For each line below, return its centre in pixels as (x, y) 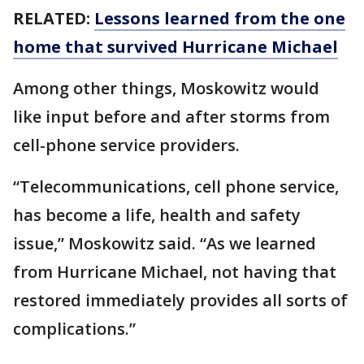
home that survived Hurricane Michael (175, 47)
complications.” (74, 329)
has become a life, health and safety (157, 215)
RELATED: (54, 18)
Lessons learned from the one (220, 18)
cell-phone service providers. (126, 145)
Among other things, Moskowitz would (166, 88)
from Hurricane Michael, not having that (175, 272)
